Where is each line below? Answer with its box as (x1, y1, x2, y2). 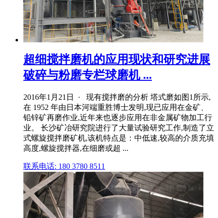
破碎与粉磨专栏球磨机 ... (23, 69, 152, 82)
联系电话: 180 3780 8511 (23, 162, 105, 171)
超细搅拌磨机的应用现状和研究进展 (23, 53, 210, 66)
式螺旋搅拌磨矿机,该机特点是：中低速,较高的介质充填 (23, 134, 214, 143)
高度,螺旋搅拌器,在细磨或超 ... (23, 144, 128, 153)
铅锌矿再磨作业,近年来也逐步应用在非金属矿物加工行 (23, 113, 212, 122)
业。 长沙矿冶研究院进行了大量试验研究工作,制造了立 (23, 124, 214, 132)
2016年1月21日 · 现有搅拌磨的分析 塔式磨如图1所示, (23, 93, 211, 102)
